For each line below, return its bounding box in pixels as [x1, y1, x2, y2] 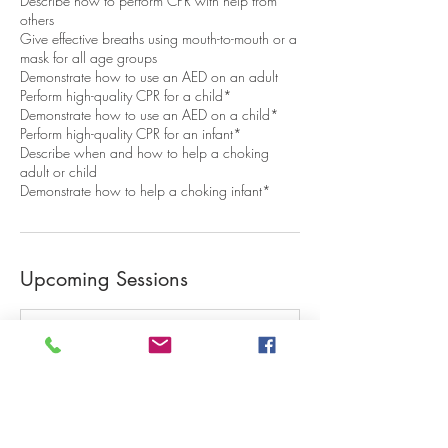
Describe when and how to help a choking [20, 143, 269, 162]
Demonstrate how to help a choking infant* [20, 181, 271, 200]
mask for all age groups [20, 48, 157, 67]
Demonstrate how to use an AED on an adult [20, 67, 278, 86]
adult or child [20, 162, 97, 181]
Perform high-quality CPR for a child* [20, 86, 232, 105]
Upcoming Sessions [20, 266, 188, 292]
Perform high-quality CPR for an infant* [20, 124, 242, 143]
